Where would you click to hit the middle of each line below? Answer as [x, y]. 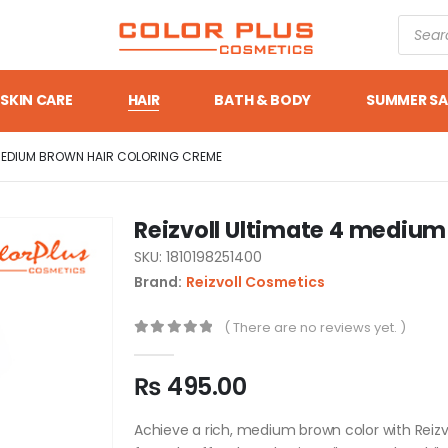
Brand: [158, 282]
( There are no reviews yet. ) [315, 327]
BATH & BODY [263, 100]
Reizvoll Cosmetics [255, 282]
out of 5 [186, 346]
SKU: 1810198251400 [198, 257]
